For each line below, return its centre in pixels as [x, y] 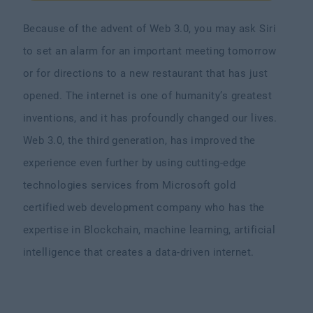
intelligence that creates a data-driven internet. [140, 252]
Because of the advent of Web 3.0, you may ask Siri [150, 29]
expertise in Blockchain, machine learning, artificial [150, 230]
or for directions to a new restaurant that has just [146, 73]
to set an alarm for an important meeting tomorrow [150, 51]
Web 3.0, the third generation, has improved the [139, 140]
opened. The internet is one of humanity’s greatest [148, 96]
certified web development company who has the [144, 208]
